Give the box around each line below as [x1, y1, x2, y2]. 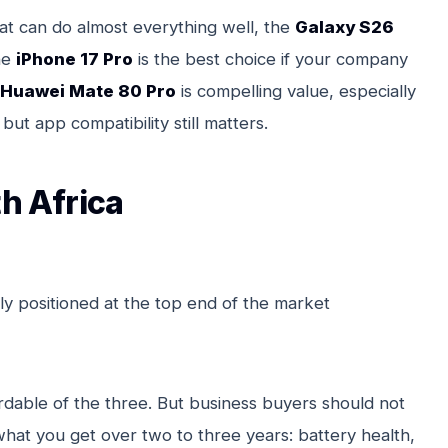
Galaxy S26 [295, 16, 394, 37]
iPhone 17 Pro [16, 48, 133, 69]
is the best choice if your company [133, 48, 408, 69]
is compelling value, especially [176, 80, 416, 101]
